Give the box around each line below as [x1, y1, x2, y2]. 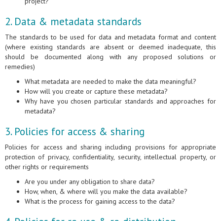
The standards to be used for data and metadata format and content [5, 33, 216, 42]
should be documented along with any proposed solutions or [5, 52, 216, 62]
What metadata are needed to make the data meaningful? [25, 77, 198, 86]
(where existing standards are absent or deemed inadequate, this [5, 42, 216, 52]
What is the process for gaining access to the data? [25, 197, 175, 206]
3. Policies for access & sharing [5, 125, 145, 139]
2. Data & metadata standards [5, 15, 142, 29]
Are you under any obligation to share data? [25, 177, 155, 186]
